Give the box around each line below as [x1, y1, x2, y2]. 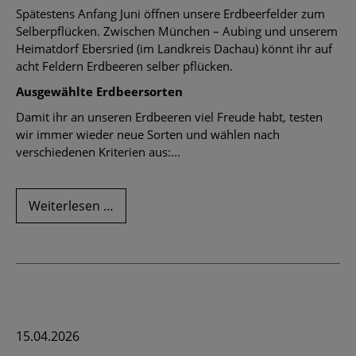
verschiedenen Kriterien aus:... [16, 144, 180, 161]
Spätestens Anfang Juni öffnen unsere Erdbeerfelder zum [16, 6, 325, 22]
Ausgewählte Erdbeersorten [16, 83, 183, 100]
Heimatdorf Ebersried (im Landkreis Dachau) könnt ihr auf [16, 41, 332, 57]
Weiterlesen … [29, 197, 114, 215]
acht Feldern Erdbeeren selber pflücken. [16, 58, 233, 75]
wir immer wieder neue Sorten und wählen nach [16, 126, 280, 143]
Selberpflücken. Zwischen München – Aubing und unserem [16, 23, 338, 40]
